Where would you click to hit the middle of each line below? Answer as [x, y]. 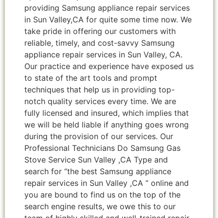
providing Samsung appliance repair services [107, 8]
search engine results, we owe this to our [100, 207]
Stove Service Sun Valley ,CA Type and [96, 160]
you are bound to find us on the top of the [102, 195]
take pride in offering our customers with [100, 31]
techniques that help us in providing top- [100, 90]
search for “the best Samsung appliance [98, 172]
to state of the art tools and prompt [91, 78]
